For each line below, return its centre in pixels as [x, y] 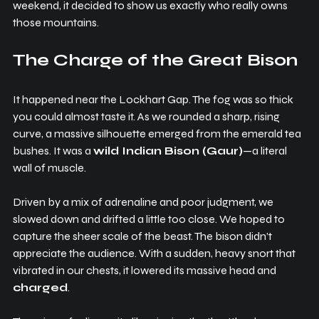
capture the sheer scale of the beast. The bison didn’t [143, 236]
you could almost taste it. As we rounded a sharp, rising [147, 117]
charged [40, 288]
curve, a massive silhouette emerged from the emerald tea [158, 134]
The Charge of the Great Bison [155, 61]
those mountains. [56, 23]
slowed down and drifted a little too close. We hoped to [150, 219]
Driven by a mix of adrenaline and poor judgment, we [144, 202]
